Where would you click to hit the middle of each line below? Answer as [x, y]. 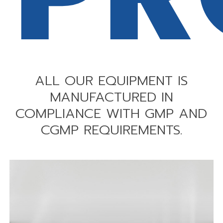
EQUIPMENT [136, 80]
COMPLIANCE [58, 113]
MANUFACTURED [103, 97]
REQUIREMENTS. [133, 130]
